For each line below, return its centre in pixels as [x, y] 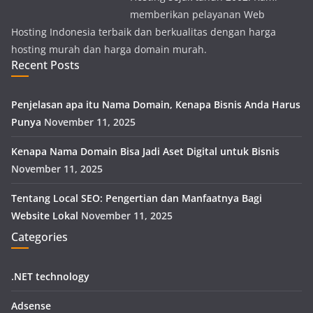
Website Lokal [45, 216]
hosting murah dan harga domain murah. [109, 49]
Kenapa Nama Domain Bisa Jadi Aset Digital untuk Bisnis [145, 151]
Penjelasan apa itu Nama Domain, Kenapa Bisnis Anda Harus [156, 104]
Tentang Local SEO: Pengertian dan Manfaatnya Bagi [137, 198]
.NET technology [50, 276]
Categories [39, 237]
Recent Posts [45, 65]
